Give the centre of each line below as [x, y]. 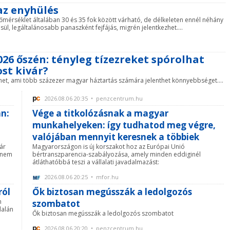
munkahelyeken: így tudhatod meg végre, [124, 125]
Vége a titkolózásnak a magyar [100, 113]
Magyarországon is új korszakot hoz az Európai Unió [109, 147]
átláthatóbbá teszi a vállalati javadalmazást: [96, 162]
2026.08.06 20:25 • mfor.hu [81, 177]
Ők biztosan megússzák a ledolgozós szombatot [103, 214]
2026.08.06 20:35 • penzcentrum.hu [93, 98]
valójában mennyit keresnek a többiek [116, 137]
